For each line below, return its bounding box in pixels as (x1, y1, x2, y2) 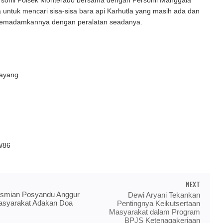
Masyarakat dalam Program (109, 207, 200, 216)
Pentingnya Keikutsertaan (117, 199, 200, 208)
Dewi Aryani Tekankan (128, 190, 200, 199)
